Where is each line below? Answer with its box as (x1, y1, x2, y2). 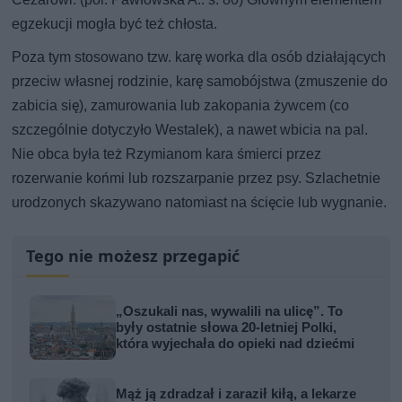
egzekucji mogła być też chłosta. (12, 14, 218, 32)
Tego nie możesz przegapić (26, 244, 240, 267)
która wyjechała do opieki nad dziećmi (116, 335, 355, 352)
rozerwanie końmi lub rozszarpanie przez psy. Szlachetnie (12, 169, 381, 187)
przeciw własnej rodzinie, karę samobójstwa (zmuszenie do (12, 72, 389, 90)
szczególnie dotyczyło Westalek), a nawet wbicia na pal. (12, 120, 369, 138)
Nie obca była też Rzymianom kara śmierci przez (12, 144, 322, 162)
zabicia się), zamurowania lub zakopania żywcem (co (12, 96, 350, 114)
